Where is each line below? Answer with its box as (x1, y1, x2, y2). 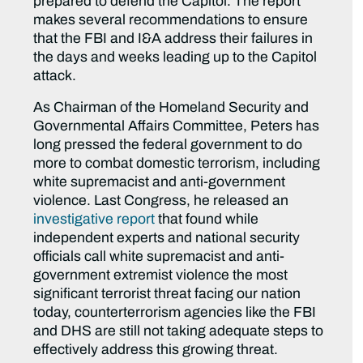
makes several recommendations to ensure (33, 12, 309, 28)
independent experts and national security (33, 230, 301, 246)
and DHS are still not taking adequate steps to (33, 323, 324, 340)
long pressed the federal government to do (33, 137, 303, 153)
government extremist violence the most (33, 267, 288, 284)
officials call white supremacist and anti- (33, 249, 285, 265)
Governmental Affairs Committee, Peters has (33, 118, 320, 135)
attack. (33, 68, 77, 84)
